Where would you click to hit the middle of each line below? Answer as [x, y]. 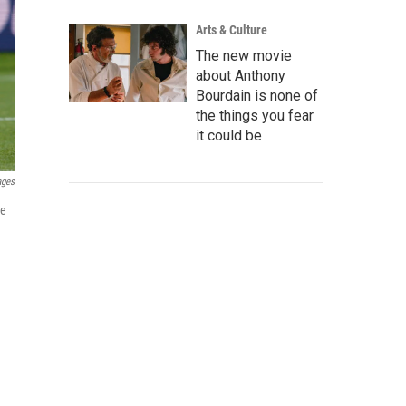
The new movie [244, 56]
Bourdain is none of [257, 96]
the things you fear [255, 116]
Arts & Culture [232, 30]
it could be [229, 135]
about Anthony [241, 76]
